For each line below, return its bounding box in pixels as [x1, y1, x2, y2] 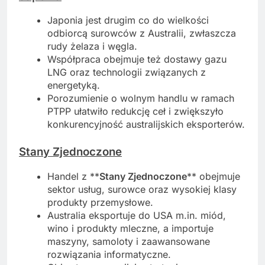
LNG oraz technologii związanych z [47, 66, 206, 79]
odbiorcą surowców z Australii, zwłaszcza [47, 27, 236, 40]
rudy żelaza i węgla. [47, 40, 137, 53]
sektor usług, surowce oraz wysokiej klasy [47, 183, 237, 195]
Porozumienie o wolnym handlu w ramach [47, 92, 234, 105]
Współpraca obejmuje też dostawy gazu [47, 53, 227, 66]
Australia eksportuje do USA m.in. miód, [47, 209, 226, 221]
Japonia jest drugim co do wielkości [47, 14, 209, 27]
